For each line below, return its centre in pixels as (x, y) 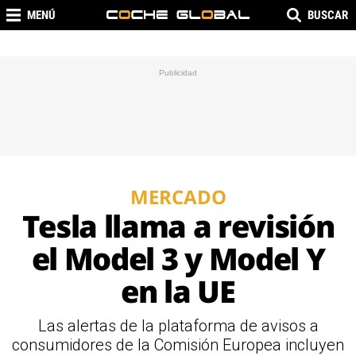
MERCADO (178, 197)
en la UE (178, 291)
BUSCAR (328, 15)
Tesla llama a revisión (178, 226)
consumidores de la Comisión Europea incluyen (178, 345)
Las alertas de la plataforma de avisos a (178, 326)
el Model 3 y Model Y (178, 258)
